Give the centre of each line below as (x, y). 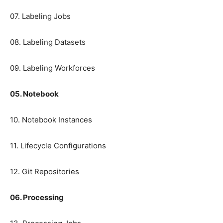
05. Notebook (34, 94)
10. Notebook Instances (51, 120)
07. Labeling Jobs (40, 16)
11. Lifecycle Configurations (58, 146)
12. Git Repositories (45, 172)
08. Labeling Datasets (48, 42)
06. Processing (37, 198)
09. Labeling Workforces (53, 68)
